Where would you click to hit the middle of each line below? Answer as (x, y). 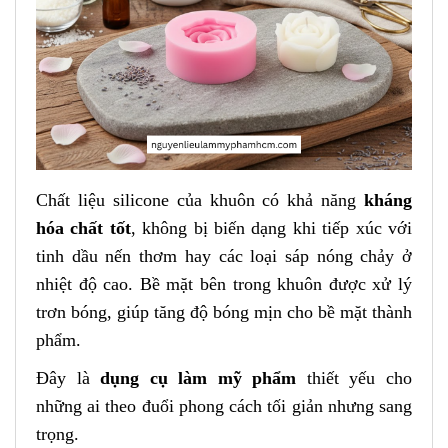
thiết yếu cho (354, 378)
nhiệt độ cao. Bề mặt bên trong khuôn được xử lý (224, 283)
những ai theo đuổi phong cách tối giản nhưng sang (224, 406)
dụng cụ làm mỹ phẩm (198, 378)
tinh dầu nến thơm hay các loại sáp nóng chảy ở (224, 255)
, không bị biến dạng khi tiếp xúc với (271, 227)
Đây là (68, 378)
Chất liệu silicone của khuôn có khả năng (200, 199)
